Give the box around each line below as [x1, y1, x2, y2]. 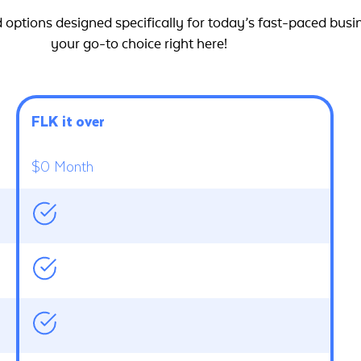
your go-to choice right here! [50, 36, 227, 52]
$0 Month [31, 155, 93, 177]
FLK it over [31, 110, 105, 132]
